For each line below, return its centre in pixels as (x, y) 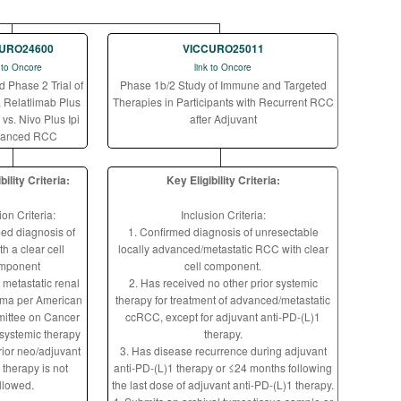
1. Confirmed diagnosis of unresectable (223, 231)
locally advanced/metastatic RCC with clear (223, 248)
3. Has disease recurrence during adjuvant (223, 350)
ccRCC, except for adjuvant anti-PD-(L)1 (223, 316)
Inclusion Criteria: (223, 214)
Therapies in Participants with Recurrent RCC (223, 102)
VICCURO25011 (223, 48)
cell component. (223, 265)
